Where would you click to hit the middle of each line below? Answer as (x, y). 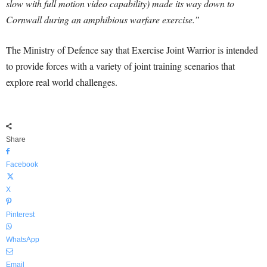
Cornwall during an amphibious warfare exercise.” (103, 19)
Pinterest (20, 215)
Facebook (22, 164)
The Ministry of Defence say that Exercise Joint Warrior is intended (132, 50)
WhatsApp (23, 240)
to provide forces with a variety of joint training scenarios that (120, 66)
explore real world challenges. (62, 82)
